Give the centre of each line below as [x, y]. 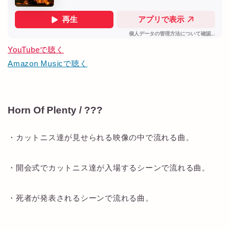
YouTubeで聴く [36, 50]
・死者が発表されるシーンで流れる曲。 [81, 198]
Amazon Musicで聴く [48, 63]
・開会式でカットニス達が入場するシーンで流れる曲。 [109, 168]
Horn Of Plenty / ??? [55, 110]
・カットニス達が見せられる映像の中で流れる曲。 [101, 138]
